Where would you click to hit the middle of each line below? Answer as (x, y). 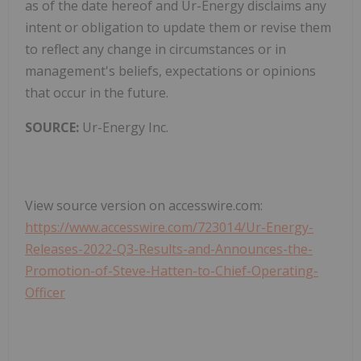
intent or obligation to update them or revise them (178, 28)
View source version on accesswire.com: (144, 206)
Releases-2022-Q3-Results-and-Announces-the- (169, 249)
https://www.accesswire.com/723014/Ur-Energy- (169, 228)
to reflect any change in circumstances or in (156, 50)
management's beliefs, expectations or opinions (170, 71)
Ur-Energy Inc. (124, 128)
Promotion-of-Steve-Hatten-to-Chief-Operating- (172, 271)
